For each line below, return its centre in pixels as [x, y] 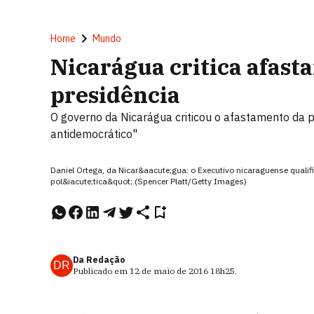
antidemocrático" [94, 134]
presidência [115, 95]
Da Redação [99, 260]
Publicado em [101, 271]
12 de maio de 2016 [169, 271]
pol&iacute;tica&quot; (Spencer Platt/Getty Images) [149, 181]
